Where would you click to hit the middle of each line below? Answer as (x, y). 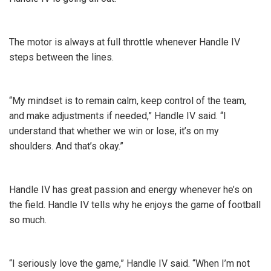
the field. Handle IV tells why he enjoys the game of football (135, 205)
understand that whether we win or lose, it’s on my (114, 131)
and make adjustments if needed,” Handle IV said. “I (118, 116)
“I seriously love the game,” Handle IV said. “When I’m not (129, 263)
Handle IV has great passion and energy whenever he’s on (131, 190)
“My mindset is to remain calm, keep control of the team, (128, 101)
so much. (29, 220)
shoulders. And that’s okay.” (69, 146)
